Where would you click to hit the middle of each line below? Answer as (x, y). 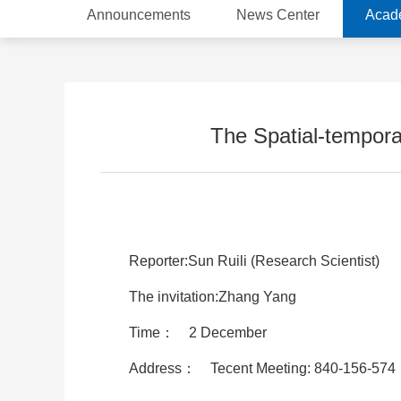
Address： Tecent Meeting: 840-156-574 (262, 368)
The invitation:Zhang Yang (213, 297)
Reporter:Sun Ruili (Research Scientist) (254, 261)
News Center (278, 15)
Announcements (139, 15)
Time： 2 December (198, 333)
